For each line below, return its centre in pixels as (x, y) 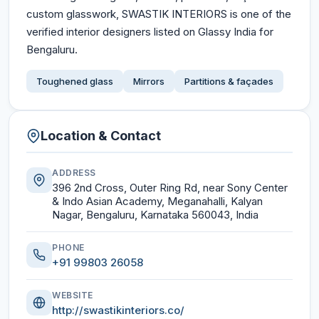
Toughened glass (75, 81)
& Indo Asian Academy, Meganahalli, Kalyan (157, 201)
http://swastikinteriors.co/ (118, 310)
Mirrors (149, 81)
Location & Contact (101, 136)
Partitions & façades (229, 81)
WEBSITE (73, 295)
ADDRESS (74, 173)
